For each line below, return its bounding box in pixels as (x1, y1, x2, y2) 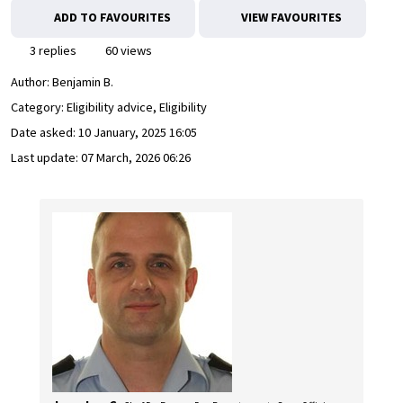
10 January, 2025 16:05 (78, 124, 197, 141)
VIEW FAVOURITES (238, 9, 342, 25)
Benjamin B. (52, 74, 113, 91)
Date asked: (11, 124, 78, 141)
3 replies (27, 42, 76, 58)
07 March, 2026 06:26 (81, 149, 191, 166)
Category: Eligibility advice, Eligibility (11, 99, 207, 116)
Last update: (11, 149, 81, 166)
